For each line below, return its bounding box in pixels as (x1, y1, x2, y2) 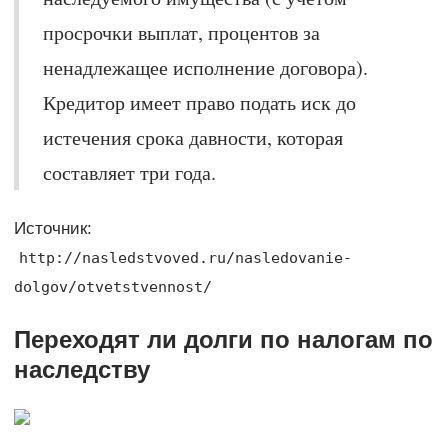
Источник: (13, 218, 92, 238)
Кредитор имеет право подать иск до (42, 88, 356, 116)
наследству (13, 355, 150, 383)
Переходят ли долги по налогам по (13, 325, 433, 353)
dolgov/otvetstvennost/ (13, 277, 212, 296)
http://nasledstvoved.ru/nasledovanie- (18, 248, 352, 267)
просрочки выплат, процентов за (42, 18, 320, 46)
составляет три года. (42, 158, 216, 186)
